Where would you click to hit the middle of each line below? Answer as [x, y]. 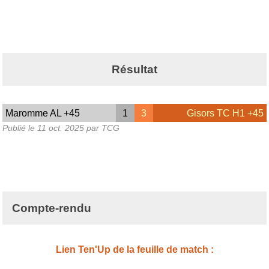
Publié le [20, 128]
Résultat [134, 69]
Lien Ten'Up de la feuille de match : [134, 250]
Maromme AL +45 [43, 113]
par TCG [102, 128]
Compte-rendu [52, 208]
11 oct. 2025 [61, 128]
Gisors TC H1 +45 [225, 113]
